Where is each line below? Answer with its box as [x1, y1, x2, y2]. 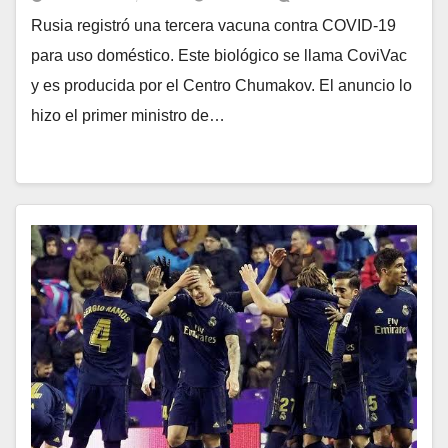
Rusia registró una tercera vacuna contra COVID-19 [31, 17, 396, 34]
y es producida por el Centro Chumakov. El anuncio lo [31, 77, 412, 94]
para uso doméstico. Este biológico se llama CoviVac [31, 47, 407, 64]
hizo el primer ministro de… [31, 107, 225, 124]
